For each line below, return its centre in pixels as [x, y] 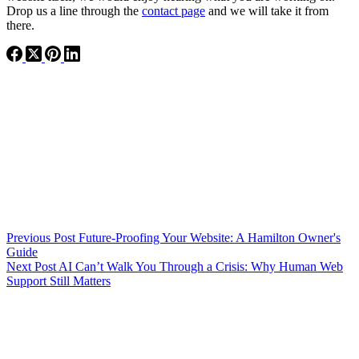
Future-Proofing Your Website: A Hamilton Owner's [210, 238]
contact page [173, 11]
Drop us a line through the [74, 11]
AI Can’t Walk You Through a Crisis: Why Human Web [201, 267]
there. [20, 26]
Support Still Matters [58, 281]
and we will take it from [267, 11]
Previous [30, 238]
